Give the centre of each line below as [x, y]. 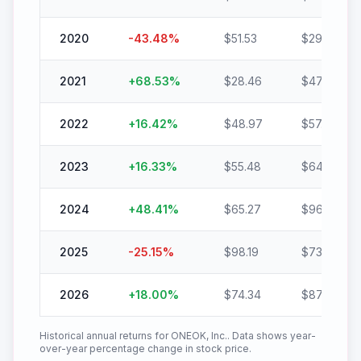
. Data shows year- [272, 336]
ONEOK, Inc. [199, 336]
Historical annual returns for [105, 336]
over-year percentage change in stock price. [145, 349]
